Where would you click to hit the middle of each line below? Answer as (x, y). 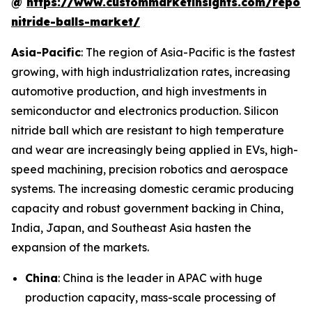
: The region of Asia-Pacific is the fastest (188, 52)
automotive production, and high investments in (139, 91)
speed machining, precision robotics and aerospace (150, 169)
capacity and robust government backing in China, (147, 208)
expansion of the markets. (80, 247)
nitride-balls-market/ (76, 21)
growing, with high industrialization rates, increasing (151, 71)
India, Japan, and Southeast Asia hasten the (131, 227)
